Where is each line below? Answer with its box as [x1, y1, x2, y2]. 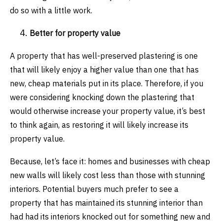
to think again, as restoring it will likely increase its [10, 119, 188, 130]
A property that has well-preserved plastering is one [10, 50, 198, 61]
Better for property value [30, 28, 120, 38]
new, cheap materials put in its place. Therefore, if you [10, 78, 203, 88]
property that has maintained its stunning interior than [10, 197, 203, 208]
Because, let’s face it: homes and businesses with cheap [10, 156, 210, 166]
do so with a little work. [10, 5, 92, 15]
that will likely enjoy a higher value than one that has [10, 64, 199, 74]
